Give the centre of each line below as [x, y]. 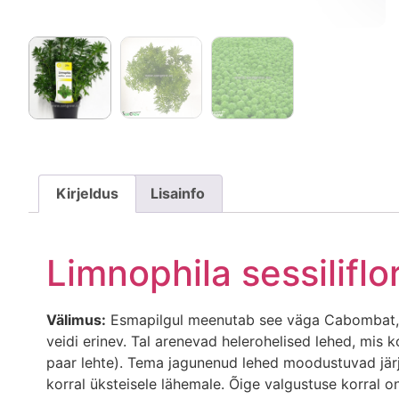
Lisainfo [177, 194]
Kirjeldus [88, 194]
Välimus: [76, 320]
